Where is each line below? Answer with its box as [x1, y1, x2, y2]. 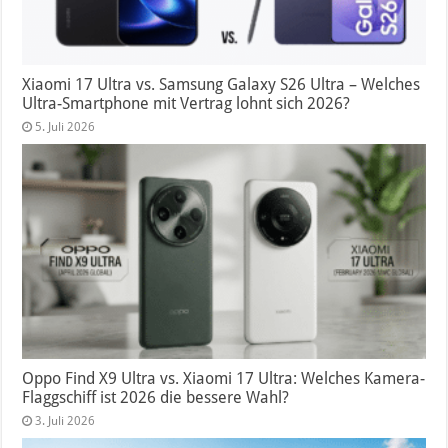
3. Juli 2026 [35, 414, 96, 429]
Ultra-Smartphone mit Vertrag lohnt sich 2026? [22, 94, 351, 114]
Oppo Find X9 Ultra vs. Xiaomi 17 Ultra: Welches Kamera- [22, 369, 426, 389]
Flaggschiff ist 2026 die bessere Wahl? [22, 388, 290, 408]
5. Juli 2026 [35, 120, 96, 135]
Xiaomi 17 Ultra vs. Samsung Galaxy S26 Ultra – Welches [22, 75, 421, 95]
